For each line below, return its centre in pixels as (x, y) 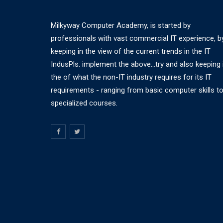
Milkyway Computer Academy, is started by (121, 25)
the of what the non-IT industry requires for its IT (131, 77)
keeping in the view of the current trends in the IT (131, 51)
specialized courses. (84, 103)
